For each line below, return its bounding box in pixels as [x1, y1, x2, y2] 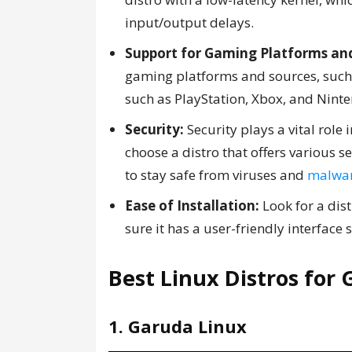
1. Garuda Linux [108, 314, 247, 338]
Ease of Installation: [125, 196, 259, 214]
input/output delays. [125, 13, 254, 31]
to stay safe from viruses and [125, 166, 307, 184]
